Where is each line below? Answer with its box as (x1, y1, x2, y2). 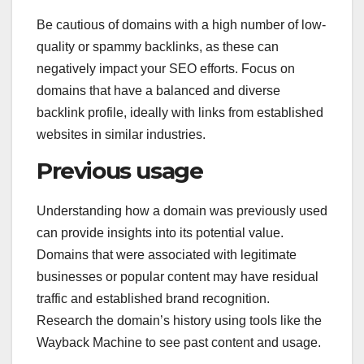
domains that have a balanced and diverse (37, 84, 280, 98)
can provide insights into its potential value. (37, 226, 284, 240)
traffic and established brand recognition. (37, 292, 270, 306)
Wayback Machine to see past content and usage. (37, 336, 321, 350)
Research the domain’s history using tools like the (37, 314, 322, 328)
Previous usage (37, 157, 203, 185)
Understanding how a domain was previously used (37, 204, 327, 219)
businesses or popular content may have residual (37, 270, 318, 284)
